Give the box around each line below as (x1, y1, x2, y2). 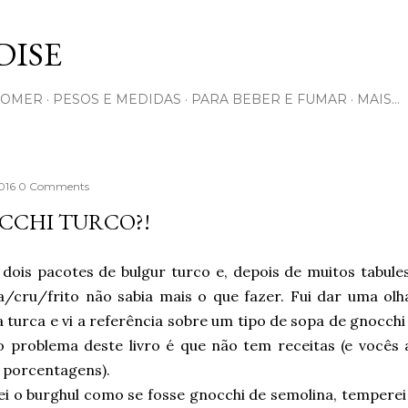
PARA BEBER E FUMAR (191, 91, 347, 107)
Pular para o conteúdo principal (90, 11, 318, 35)
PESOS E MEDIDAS (53, 91, 181, 107)
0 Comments (18, 179, 89, 193)
